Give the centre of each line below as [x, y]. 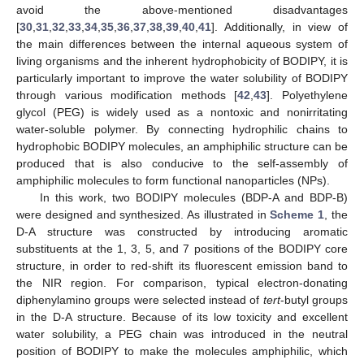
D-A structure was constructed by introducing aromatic [182, 231]
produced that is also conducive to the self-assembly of [182, 163]
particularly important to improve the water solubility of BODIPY [182, 78]
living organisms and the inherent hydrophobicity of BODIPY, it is [182, 61]
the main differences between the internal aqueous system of [182, 43]
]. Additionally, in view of [279, 26]
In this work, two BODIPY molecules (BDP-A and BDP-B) [193, 197]
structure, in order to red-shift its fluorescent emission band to [182, 265]
